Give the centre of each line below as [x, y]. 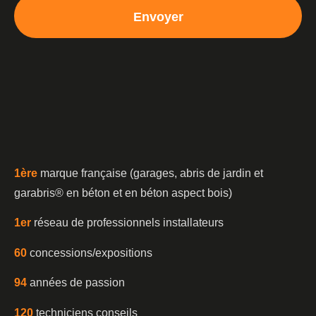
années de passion [76, 283]
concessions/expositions [90, 253]
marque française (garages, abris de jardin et [152, 173]
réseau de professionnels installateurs [127, 223]
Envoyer [158, 17]
